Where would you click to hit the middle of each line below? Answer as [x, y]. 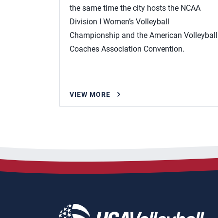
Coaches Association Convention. [127, 49]
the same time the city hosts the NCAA [135, 8]
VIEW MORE [90, 94]
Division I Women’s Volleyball [119, 21]
